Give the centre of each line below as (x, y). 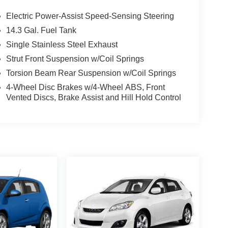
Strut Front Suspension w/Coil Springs (75, 59)
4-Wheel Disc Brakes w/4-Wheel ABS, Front (85, 88)
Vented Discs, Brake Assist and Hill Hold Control (93, 98)
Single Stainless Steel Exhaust (62, 45)
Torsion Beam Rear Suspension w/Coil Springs (91, 73)
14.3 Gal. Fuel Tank (41, 31)
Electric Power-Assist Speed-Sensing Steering (90, 16)
